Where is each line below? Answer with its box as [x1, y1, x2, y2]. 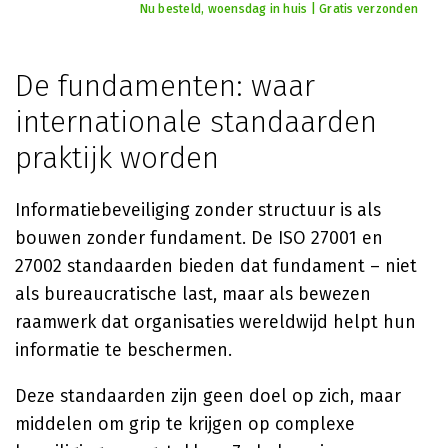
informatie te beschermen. [15, 339, 232, 361]
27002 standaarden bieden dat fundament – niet [15, 255, 417, 277]
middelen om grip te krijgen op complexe [15, 413, 355, 435]
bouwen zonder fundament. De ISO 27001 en [15, 227, 383, 249]
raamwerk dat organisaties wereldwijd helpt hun [15, 311, 416, 333]
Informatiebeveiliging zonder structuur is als [15, 199, 381, 221]
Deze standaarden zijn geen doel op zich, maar [15, 385, 401, 407]
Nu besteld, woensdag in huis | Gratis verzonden [139, 2, 418, 16]
